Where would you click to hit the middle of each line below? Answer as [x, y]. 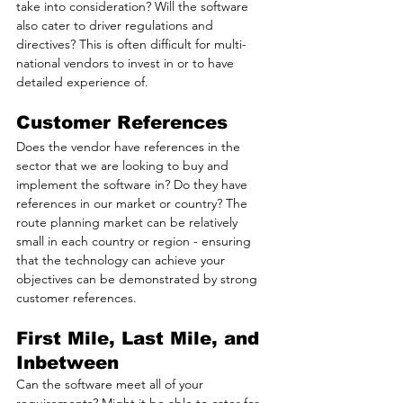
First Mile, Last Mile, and [141, 339]
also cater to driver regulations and [116, 26]
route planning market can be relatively [129, 223]
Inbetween [67, 363]
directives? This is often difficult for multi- [131, 45]
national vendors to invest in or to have [127, 63]
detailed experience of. [82, 82]
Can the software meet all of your [112, 385]
